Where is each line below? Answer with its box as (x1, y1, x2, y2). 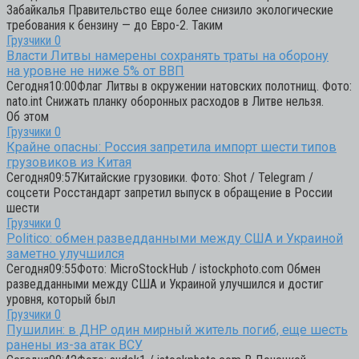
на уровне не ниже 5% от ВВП (6, 63, 184, 79)
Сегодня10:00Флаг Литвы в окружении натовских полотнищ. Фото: (6, 78, 352, 94)
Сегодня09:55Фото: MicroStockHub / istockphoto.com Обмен (6, 260, 321, 276)
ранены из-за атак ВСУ (6, 337, 143, 353)
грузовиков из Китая (6, 154, 131, 170)
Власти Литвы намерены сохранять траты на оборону (6, 47, 329, 63)
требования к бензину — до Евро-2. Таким (6, 17, 223, 33)
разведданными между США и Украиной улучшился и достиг (6, 276, 324, 292)
